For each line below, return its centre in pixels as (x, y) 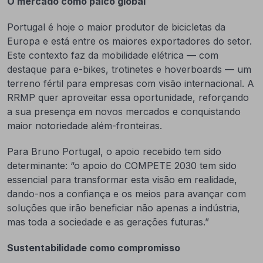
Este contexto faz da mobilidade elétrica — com (113, 55)
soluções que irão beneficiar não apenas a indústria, (124, 208)
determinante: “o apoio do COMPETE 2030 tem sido (122, 166)
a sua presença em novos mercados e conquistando (124, 112)
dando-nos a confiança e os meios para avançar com (127, 194)
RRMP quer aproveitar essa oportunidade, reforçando (128, 97)
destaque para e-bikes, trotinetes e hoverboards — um (129, 69)
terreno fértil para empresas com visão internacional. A (131, 83)
